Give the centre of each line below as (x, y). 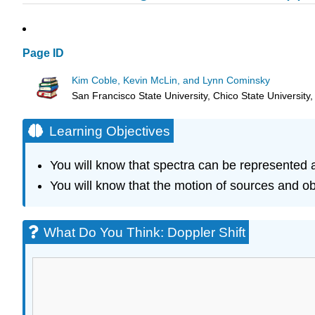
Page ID (43, 53)
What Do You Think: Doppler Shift (144, 233)
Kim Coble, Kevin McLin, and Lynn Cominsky (171, 80)
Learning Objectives (110, 131)
